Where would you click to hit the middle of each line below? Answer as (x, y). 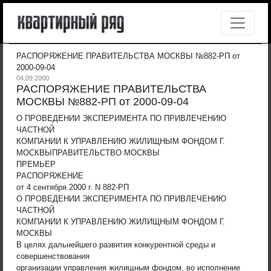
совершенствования (53, 256)
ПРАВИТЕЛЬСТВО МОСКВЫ (106, 152)
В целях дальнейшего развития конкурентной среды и (116, 244)
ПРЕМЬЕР (36, 164)
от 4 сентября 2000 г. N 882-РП (73, 187)
